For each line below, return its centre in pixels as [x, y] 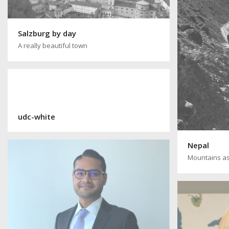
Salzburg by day [47, 33]
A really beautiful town [53, 46]
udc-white [37, 116]
